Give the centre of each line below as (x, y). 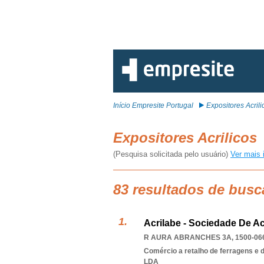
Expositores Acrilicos (187, 138)
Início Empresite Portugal (153, 105)
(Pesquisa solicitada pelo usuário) (172, 154)
